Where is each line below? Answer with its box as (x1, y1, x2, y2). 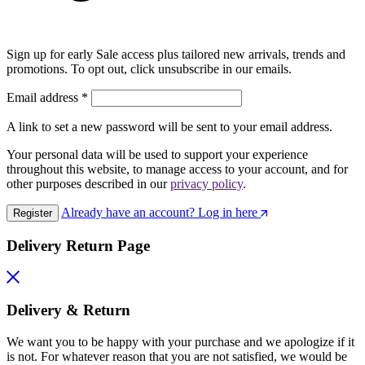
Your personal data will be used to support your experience (7, 147, 308, 162)
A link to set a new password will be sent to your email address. (7, 120, 332, 134)
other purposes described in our (7, 177, 170, 191)
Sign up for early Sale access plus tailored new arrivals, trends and (7, 47, 345, 62)
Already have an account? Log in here (61, 205, 257, 220)
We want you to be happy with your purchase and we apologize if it (7, 335, 354, 350)
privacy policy (170, 177, 243, 191)
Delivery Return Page (7, 236, 150, 254)
